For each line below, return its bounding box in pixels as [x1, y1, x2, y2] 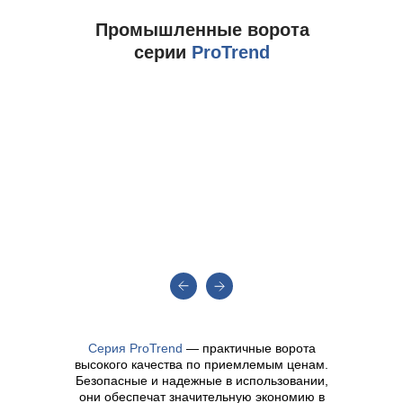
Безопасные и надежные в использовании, [75, 373, 328, 388]
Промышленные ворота [94, 20, 309, 40]
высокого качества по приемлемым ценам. [75, 357, 328, 372]
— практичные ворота [182, 341, 316, 355]
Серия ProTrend [87, 341, 183, 355]
